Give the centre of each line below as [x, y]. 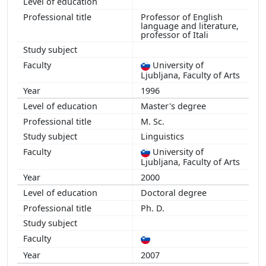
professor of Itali [176, 34]
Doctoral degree [175, 193]
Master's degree [175, 106]
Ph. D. [155, 208]
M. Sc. [155, 121]
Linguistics [164, 137]
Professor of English [182, 17]
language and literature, [190, 26]
